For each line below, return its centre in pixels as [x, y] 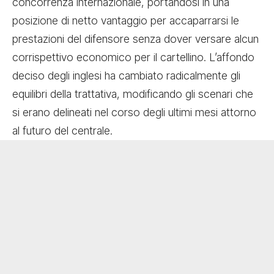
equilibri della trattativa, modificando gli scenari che [133, 94]
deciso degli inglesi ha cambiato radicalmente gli [126, 75]
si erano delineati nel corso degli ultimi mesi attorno [134, 112]
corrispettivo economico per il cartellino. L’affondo [133, 57]
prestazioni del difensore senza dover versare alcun [135, 39]
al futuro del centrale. [62, 130]
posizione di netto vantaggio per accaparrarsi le [126, 20]
